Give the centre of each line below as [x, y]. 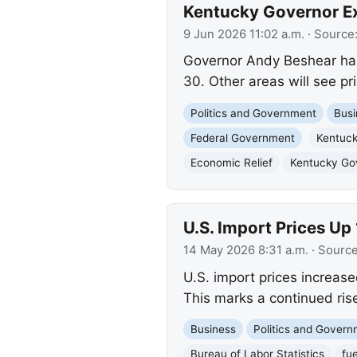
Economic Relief [231, 162]
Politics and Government [253, 113]
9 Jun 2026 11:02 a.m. [243, 34]
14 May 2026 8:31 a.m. [245, 251]
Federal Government [242, 137]
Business [213, 329]
